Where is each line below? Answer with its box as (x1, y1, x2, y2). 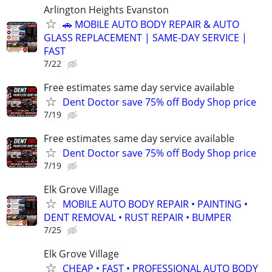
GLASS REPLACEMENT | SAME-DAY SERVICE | (44, 30, 247, 44)
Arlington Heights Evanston (44, 2, 169, 16)
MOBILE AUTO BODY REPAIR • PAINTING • (63, 197, 248, 211)
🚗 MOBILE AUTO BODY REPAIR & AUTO (63, 17, 239, 31)
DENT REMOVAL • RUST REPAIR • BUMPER (44, 211, 231, 225)
